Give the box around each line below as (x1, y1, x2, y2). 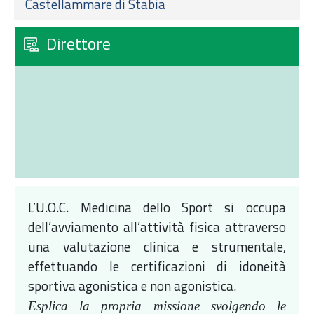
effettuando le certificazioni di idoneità (28, 255, 286, 276)
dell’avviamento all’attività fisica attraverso (28, 216, 286, 237)
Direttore (46, 31, 111, 56)
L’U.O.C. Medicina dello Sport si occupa (28, 196, 286, 217)
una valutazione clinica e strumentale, (28, 235, 286, 257)
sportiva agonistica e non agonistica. (28, 275, 237, 296)
